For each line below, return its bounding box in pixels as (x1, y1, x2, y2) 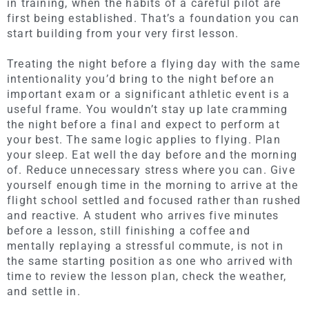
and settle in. (7, 284, 81, 298)
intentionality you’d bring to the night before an (7, 72, 275, 86)
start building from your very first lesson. (7, 26, 239, 40)
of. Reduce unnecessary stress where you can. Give (7, 163, 295, 177)
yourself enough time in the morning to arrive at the (7, 178, 299, 192)
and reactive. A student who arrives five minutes (7, 208, 279, 222)
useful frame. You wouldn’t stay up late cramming (7, 102, 288, 116)
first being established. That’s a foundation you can (7, 11, 300, 25)
